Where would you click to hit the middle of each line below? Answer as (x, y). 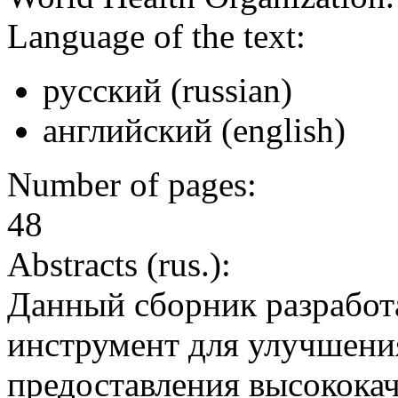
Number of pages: (132, 185)
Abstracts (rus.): (119, 265)
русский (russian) (167, 91)
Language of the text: (156, 36)
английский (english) (194, 131)
